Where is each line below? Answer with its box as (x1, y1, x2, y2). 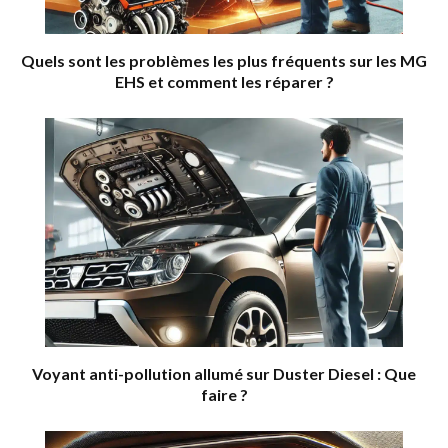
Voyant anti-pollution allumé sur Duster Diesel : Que (32, 364, 416, 384)
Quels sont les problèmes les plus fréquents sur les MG (21, 50, 427, 70)
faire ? (200, 385, 248, 405)
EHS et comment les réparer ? (114, 71, 334, 91)
